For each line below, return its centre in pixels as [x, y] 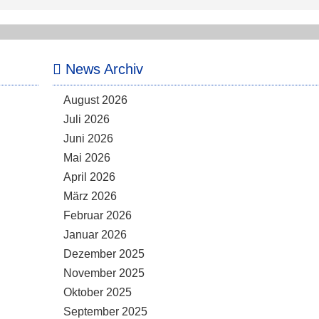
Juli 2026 [87, 119]
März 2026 [90, 196]
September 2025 [105, 312]
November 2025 [104, 273]
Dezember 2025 [104, 254]
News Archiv [102, 69]
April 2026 [89, 177]
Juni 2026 [88, 138]
